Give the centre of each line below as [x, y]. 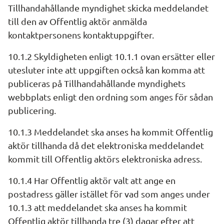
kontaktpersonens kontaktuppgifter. [81, 35]
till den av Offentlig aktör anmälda [77, 21]
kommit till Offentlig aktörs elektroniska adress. [105, 159]
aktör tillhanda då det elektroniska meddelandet [106, 145]
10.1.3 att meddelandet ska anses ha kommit [97, 207]
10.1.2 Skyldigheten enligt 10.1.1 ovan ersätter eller [111, 56]
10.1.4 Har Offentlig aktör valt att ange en [92, 180]
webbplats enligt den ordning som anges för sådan [110, 97]
